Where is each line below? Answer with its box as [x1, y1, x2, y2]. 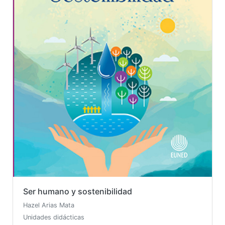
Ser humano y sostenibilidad [23, 186, 132, 197]
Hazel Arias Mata [23, 201, 74, 209]
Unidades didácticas [23, 213, 84, 221]
